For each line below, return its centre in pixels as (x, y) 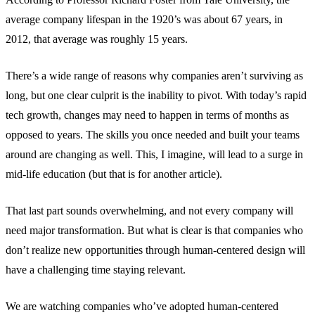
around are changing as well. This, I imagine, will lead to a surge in (154, 155)
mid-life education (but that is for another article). (114, 174)
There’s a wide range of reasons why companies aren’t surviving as (154, 76)
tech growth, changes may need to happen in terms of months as (147, 115)
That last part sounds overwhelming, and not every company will (149, 211)
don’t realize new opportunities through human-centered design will (155, 250)
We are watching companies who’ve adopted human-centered (142, 307)
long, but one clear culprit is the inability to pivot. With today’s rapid (156, 96)
